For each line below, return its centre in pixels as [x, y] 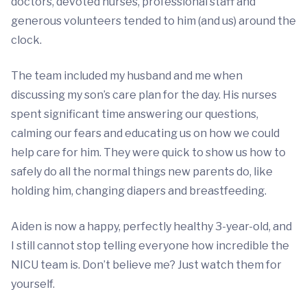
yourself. [33, 284]
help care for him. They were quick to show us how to [148, 152]
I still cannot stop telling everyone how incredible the [150, 246]
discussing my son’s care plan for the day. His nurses [144, 95]
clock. [26, 40]
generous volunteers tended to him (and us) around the [153, 21]
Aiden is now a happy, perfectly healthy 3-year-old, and [151, 226]
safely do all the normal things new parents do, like [142, 172]
